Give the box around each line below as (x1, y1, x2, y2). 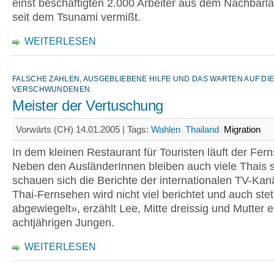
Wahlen (151, 124, 180, 135)
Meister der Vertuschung (12, 98, 163, 114)
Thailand (185, 124, 219, 135)
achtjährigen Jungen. (12, 217, 114, 229)
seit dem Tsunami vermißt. (12, 11, 141, 23)
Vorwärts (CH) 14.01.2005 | (16, 124, 127, 135)
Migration (224, 124, 261, 135)
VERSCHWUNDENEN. (12, 85, 92, 94)
